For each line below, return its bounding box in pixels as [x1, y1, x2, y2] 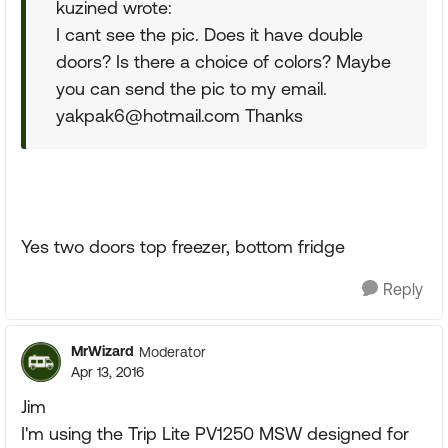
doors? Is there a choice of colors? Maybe [56, 51, 391, 72]
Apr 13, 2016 [71, 364, 144, 380]
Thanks [240, 105, 303, 126]
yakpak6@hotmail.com [56, 105, 240, 126]
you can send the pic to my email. [56, 78, 327, 99]
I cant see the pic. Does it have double [56, 24, 363, 45]
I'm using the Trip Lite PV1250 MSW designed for [21, 423, 409, 444]
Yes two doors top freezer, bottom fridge [21, 236, 345, 257]
